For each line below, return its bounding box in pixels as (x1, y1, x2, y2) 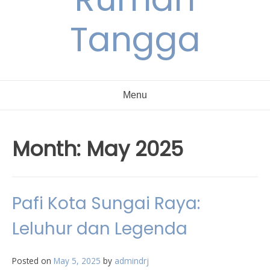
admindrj (115, 255, 149, 266)
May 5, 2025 (54, 255, 101, 266)
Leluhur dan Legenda (12, 217, 187, 240)
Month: (12, 134, 86, 163)
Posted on (12, 255, 54, 266)
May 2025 (86, 134, 183, 163)
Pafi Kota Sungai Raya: (12, 192, 200, 215)
